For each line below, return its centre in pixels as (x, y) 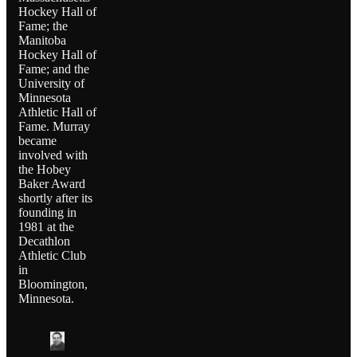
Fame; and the (54, 69)
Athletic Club (52, 256)
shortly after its (55, 198)
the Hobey (45, 170)
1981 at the (46, 227)
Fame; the (43, 26)
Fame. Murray (54, 127)
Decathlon (44, 241)
